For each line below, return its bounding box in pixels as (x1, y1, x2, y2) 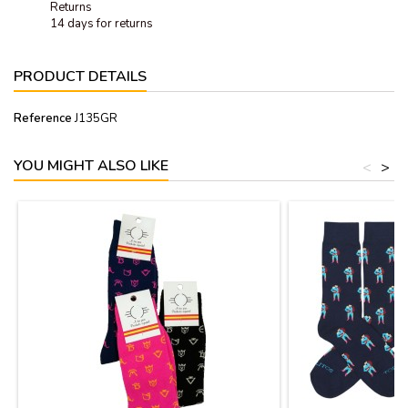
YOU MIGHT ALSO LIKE (14, 155, 168, 176)
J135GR (75, 109, 117, 127)
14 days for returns (50, 15, 153, 32)
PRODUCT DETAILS (14, 66, 147, 87)
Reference (14, 109, 72, 127)
